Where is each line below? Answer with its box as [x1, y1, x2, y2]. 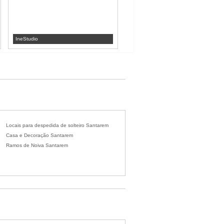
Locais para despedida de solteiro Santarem [6, 122, 108, 128]
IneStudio [15, 36, 38, 41]
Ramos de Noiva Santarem [6, 142, 68, 148]
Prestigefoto [132, 36, 160, 41]
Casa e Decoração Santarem [6, 132, 73, 138]
